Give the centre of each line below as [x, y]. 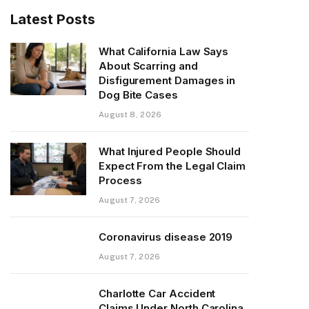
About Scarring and [148, 66]
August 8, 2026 [130, 114]
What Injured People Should [170, 151]
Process [120, 180]
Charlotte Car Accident [157, 293]
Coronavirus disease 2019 [166, 237]
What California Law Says [164, 51]
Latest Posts [53, 19]
